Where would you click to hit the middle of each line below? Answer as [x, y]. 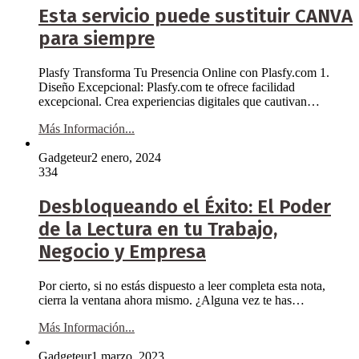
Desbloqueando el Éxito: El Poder [185, 206]
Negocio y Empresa [122, 251]
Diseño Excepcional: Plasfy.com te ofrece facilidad [167, 87]
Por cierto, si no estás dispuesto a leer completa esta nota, [182, 285]
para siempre [97, 39]
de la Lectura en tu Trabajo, [158, 229]
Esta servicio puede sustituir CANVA [196, 16]
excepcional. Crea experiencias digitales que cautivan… [179, 101]
